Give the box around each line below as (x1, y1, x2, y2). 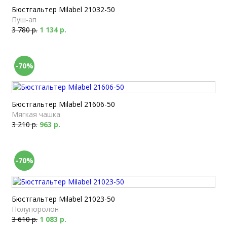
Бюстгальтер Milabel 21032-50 (12, 5, 115, 14)
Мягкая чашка (12, 109, 60, 119)
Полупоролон (12, 204, 59, 214)
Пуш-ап (12, 15, 36, 24)
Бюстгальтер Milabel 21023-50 (12, 194, 115, 204)
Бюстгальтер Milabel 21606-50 (12, 99, 115, 109)
